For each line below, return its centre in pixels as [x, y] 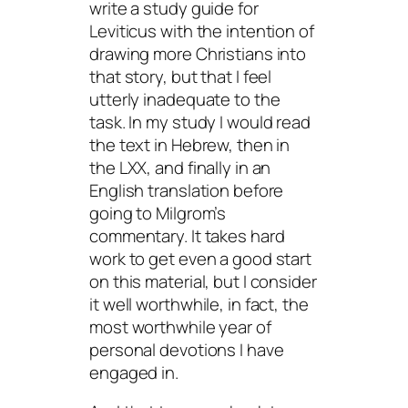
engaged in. [134, 372]
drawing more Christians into [198, 53]
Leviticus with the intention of [202, 31]
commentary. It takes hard [187, 235]
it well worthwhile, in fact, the [199, 304]
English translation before [187, 190]
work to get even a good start [201, 258]
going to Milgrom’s [158, 213]
